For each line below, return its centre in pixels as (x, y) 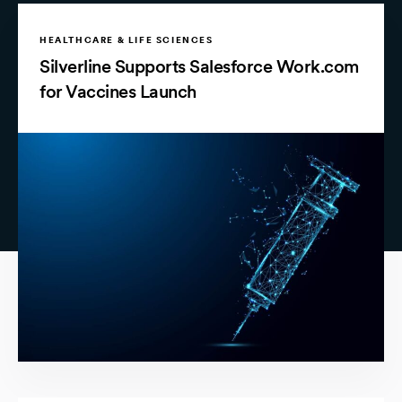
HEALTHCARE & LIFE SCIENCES (127, 40)
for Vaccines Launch (118, 92)
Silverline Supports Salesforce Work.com (199, 67)
